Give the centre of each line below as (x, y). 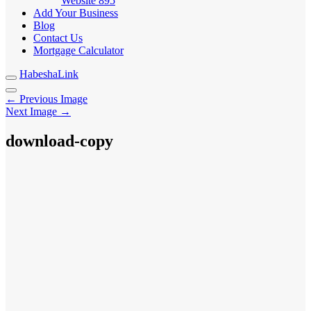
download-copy (59, 141)
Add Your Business (76, 13)
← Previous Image (47, 99)
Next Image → (38, 111)
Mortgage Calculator (78, 50)
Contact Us (58, 38)
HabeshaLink (49, 74)
